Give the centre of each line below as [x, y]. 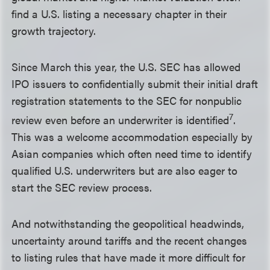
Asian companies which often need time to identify [132, 154]
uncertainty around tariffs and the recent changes [130, 240]
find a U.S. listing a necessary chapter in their [119, 14]
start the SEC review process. [83, 187]
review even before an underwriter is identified [121, 120]
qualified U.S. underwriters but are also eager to [125, 171]
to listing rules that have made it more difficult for [129, 257]
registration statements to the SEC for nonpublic [127, 101]
